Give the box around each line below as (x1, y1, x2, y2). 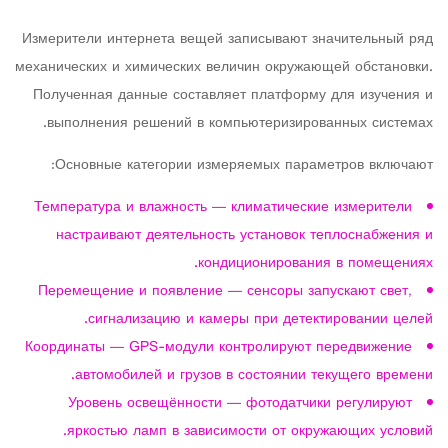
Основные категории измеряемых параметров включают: (55, 152, 433, 179)
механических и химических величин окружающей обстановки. (15, 54, 433, 81)
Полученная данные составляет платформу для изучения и (33, 82, 433, 109)
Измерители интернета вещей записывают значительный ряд (22, 26, 433, 53)
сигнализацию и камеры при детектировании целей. (88, 306, 433, 333)
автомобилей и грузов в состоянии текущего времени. (75, 362, 433, 389)
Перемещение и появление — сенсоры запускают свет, (38, 278, 412, 305)
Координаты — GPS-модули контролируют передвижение (25, 334, 412, 361)
